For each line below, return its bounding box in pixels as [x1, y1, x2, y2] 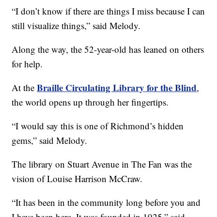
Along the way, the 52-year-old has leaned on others [12, 43, 204, 55]
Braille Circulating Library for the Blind [37, 80, 197, 94]
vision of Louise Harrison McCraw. [12, 172, 143, 185]
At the [12, 81, 37, 93]
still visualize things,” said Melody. [12, 19, 141, 31]
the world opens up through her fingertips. [12, 95, 169, 108]
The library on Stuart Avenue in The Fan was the [12, 157, 192, 170]
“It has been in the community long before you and [12, 196, 201, 208]
